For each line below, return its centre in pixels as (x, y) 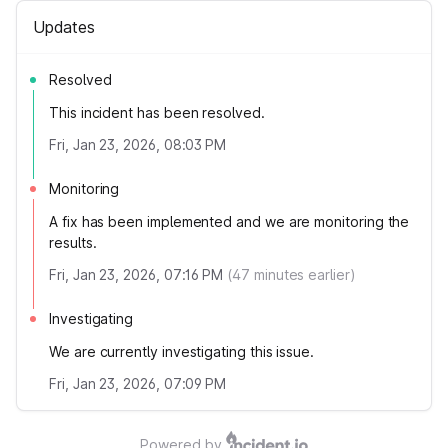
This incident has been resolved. (157, 112)
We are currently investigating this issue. (182, 351)
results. (73, 242)
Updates (64, 27)
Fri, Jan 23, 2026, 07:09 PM (138, 383)
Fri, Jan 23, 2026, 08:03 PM (138, 144)
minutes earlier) (302, 274)
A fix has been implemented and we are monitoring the (229, 221)
